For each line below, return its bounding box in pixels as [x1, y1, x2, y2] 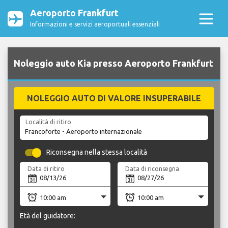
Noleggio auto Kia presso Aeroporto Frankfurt [14, 58, 213, 69]
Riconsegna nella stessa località [46, 148, 148, 157]
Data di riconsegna [125, 165, 180, 172]
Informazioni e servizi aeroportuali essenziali [30, 21, 160, 27]
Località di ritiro [25, 119, 71, 126]
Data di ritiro [27, 165, 65, 172]
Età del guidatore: [20, 211, 75, 220]
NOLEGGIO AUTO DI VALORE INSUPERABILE [27, 94, 201, 103]
